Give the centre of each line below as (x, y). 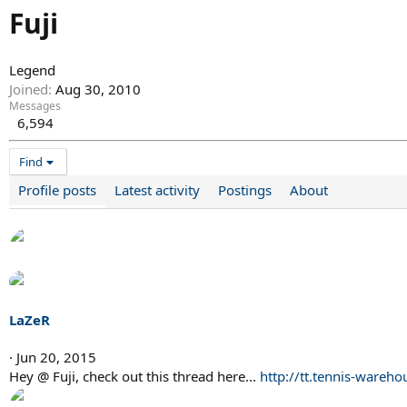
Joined (29, 89)
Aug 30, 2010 (98, 89)
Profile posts (57, 190)
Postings (245, 190)
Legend (32, 70)
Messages (35, 106)
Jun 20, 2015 (56, 357)
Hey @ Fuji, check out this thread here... (134, 377)
